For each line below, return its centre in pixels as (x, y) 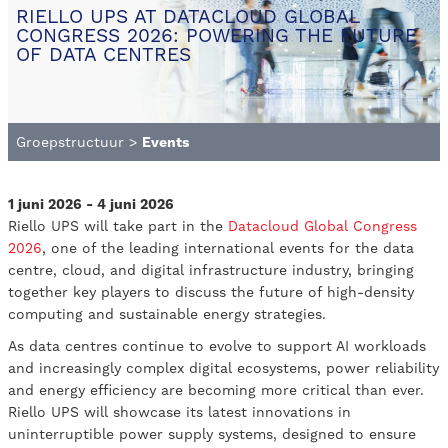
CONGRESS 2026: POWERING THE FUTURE (216, 35)
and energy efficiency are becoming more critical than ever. (216, 390)
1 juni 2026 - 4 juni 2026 (91, 204)
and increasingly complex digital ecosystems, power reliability (223, 368)
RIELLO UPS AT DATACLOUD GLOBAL (187, 16)
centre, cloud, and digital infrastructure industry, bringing (211, 270)
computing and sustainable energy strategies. (167, 314)
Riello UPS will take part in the (118, 226)
